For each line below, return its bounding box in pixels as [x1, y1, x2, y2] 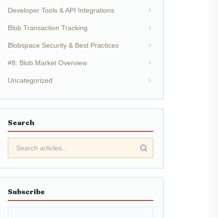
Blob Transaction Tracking [7, 24, 88, 32]
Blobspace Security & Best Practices [7, 41, 119, 49]
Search [7, 118, 35, 127]
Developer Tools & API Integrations [7, 6, 114, 14]
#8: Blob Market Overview [7, 59, 87, 67]
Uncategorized [7, 76, 53, 84]
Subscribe [7, 187, 45, 196]
